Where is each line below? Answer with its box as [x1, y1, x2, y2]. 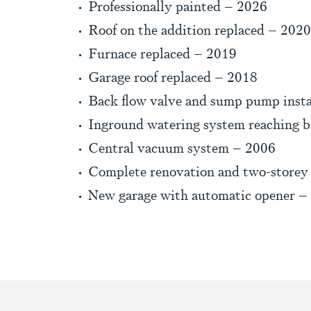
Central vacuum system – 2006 [88, 139, 276, 158]
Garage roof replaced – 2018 [88, 68, 258, 87]
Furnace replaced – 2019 [88, 44, 237, 63]
